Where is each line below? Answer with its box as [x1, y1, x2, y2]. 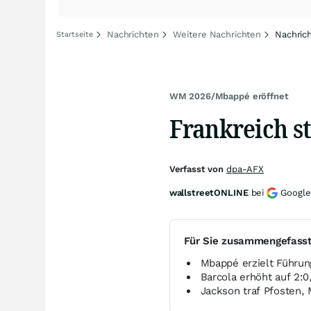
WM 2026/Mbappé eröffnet [169, 91, 289, 101]
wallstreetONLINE [169, 187, 249, 198]
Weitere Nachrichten [172, 29, 262, 40]
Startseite [56, 30, 93, 39]
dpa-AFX [226, 164, 264, 174]
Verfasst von [169, 164, 226, 174]
